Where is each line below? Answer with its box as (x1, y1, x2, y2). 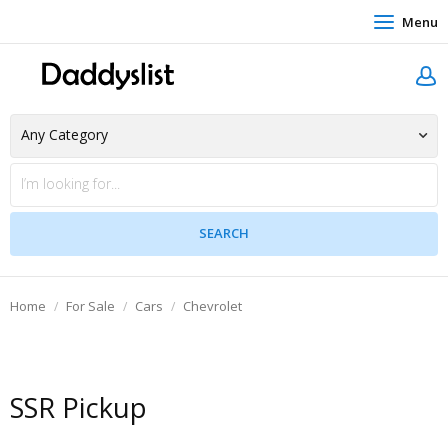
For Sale (66, 297, 115, 315)
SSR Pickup (10, 389, 147, 426)
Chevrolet (183, 297, 242, 315)
